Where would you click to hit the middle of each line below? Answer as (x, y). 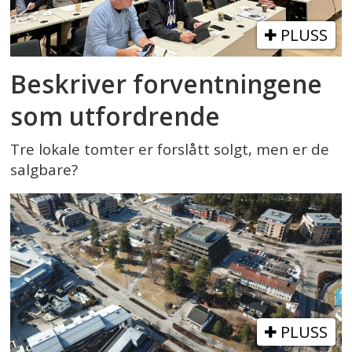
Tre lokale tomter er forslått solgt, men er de (170, 149)
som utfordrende (115, 115)
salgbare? (44, 169)
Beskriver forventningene (167, 83)
